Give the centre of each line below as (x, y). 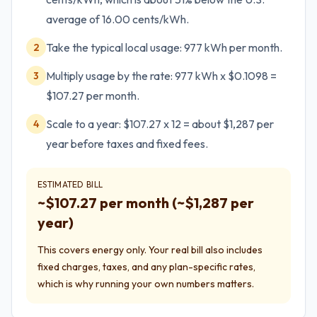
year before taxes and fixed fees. (127, 144)
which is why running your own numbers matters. (146, 284)
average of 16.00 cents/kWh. (117, 19)
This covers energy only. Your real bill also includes (150, 250)
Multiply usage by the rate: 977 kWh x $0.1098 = (161, 76)
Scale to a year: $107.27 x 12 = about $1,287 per (160, 124)
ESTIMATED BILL (70, 184)
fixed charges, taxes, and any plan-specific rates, (146, 267)
